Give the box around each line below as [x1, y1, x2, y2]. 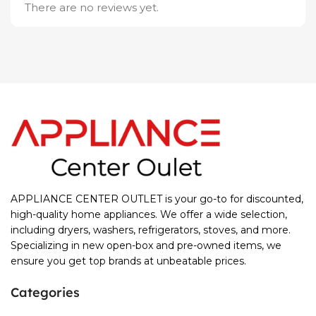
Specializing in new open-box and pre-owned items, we [11, 239, 281, 253]
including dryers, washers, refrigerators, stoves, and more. [11, 224, 291, 237]
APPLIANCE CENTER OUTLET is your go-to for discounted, [11, 193, 303, 206]
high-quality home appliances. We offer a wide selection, [11, 208, 287, 221]
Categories [11, 284, 80, 301]
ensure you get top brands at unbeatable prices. [11, 255, 249, 268]
